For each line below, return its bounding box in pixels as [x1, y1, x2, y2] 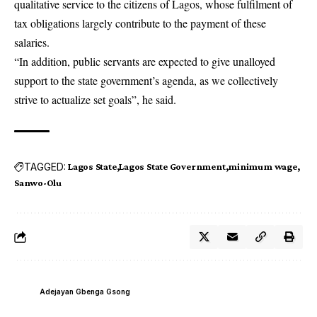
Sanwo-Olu [14, 177, 62, 188]
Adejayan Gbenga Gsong [40, 287, 130, 296]
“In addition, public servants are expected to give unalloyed [14, 54, 275, 69]
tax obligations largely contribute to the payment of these [14, 16, 266, 30]
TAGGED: [24, 160, 66, 173]
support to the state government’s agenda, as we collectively [14, 73, 278, 88]
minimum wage [228, 161, 297, 172]
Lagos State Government [119, 161, 226, 172]
